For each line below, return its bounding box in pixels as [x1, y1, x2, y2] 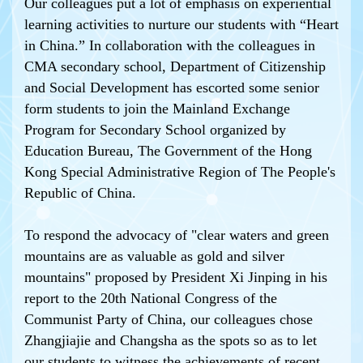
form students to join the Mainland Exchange [24, 100, 290, 117]
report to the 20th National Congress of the [24, 290, 277, 306]
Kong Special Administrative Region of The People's [24, 164, 335, 180]
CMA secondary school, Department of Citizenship [24, 58, 326, 75]
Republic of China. [24, 185, 136, 201]
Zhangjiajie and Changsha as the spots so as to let [24, 332, 317, 348]
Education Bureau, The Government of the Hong [24, 143, 312, 159]
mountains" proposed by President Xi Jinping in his [24, 269, 327, 285]
